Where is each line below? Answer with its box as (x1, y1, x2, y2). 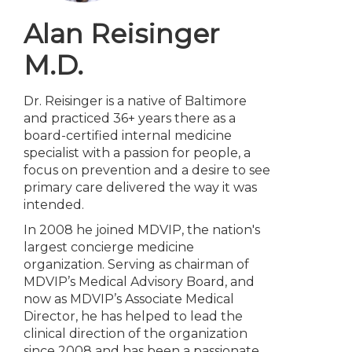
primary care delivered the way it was (24, 180, 257, 195)
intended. (24, 197, 84, 212)
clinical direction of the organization (24, 326, 247, 341)
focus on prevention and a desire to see (24, 163, 270, 178)
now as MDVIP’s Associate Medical (24, 291, 234, 306)
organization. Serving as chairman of (24, 257, 249, 272)
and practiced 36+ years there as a (24, 111, 236, 126)
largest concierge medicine (24, 240, 194, 255)
